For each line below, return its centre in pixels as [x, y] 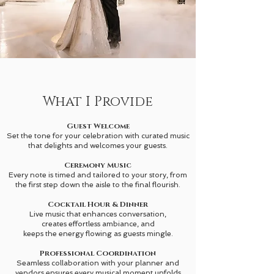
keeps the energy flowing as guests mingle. [98, 234]
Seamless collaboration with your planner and [98, 263]
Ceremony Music [98, 165]
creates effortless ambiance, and [98, 224]
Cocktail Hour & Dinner [98, 204]
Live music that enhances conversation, [98, 214]
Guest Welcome [98, 126]
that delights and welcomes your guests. [98, 146]
